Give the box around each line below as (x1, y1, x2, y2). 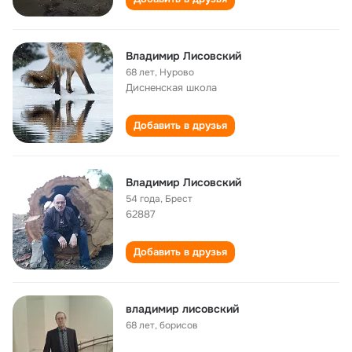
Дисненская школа (126, 81, 217, 94)
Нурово (159, 66, 194, 79)
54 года (126, 192, 160, 205)
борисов (159, 319, 198, 332)
